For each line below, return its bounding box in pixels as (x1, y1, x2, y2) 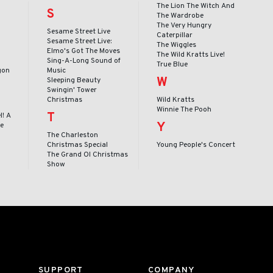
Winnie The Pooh (157, 104, 212, 115)
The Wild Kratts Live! (157, 49, 225, 60)
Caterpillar (157, 30, 193, 40)
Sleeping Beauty (46, 75, 101, 85)
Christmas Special (46, 140, 108, 150)
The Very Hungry (157, 20, 212, 30)
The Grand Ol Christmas (46, 149, 128, 160)
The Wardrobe (157, 10, 204, 21)
